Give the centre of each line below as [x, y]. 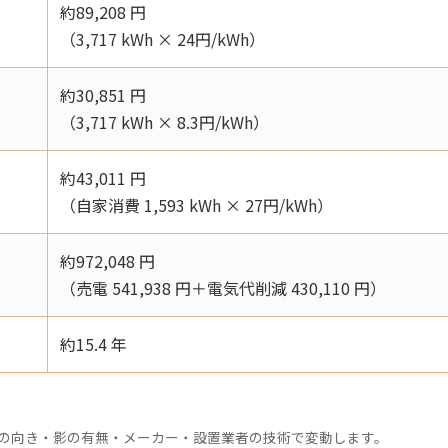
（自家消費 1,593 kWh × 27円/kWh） [196, 205]
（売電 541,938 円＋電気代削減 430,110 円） [223, 288]
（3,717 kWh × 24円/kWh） [162, 39]
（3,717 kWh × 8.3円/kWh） [164, 122]
